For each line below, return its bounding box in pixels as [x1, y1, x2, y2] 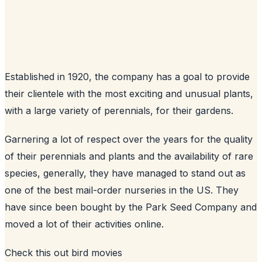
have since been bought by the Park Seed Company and [5, 201, 257, 213]
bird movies [71, 246, 122, 258]
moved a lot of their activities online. [5, 218, 164, 230]
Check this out [5, 246, 71, 258]
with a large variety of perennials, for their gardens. [5, 104, 233, 116]
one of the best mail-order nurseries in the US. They [5, 184, 239, 196]
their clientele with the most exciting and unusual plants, [5, 87, 253, 99]
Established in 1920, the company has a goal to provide [5, 70, 250, 82]
